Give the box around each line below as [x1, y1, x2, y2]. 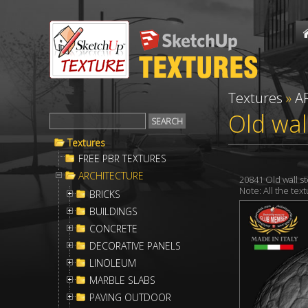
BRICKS [89, 188, 120, 201]
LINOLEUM [89, 256, 136, 269]
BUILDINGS [89, 205, 137, 218]
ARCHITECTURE [78, 169, 144, 182]
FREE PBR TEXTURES [78, 152, 166, 165]
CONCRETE [89, 222, 137, 235]
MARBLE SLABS [89, 274, 155, 287]
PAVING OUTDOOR [89, 291, 171, 304]
